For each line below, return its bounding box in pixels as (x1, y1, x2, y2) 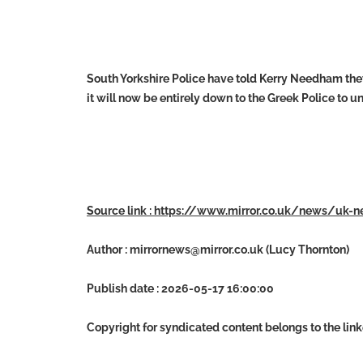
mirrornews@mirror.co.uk (130, 243, 263, 256)
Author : (87, 243, 130, 256)
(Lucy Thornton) (263, 243, 349, 256)
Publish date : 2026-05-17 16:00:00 (87, 282, 274, 295)
